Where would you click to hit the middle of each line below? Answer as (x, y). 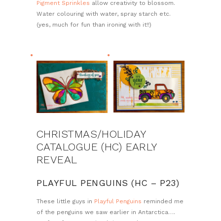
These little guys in (65, 202)
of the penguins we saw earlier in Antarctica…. (106, 212)
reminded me (163, 202)
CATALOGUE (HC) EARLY (97, 147)
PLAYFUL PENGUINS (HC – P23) (108, 183)
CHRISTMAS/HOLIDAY (91, 134)
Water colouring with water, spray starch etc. (105, 14)
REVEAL (60, 159)
